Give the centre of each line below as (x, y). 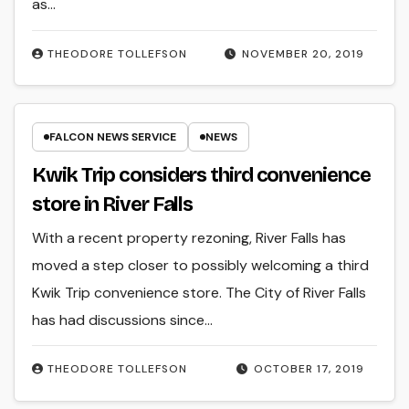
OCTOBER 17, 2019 (309, 369)
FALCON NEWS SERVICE (113, 136)
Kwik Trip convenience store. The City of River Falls (199, 292)
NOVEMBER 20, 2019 (303, 53)
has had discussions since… (123, 320)
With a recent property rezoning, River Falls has (189, 237)
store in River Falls (113, 204)
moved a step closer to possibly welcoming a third (201, 265)
